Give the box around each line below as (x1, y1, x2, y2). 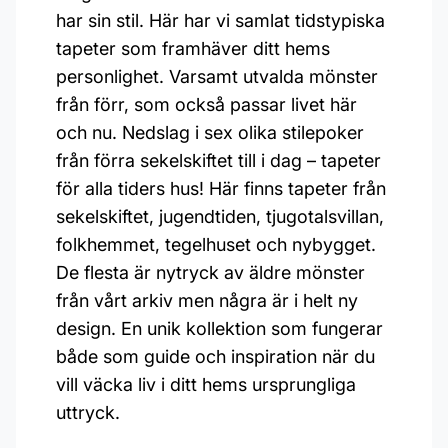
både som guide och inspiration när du (56, 346, 375, 367)
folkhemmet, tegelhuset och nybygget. (56, 234, 376, 255)
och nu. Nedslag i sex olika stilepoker (56, 122, 364, 143)
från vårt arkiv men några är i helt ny (56, 290, 358, 311)
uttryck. (56, 402, 120, 423)
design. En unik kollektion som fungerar (56, 318, 383, 339)
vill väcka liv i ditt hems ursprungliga (56, 374, 356, 395)
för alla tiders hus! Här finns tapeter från (56, 178, 386, 199)
